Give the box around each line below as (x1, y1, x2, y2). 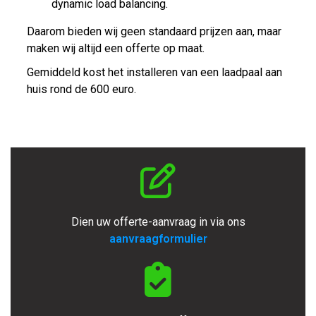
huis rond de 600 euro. (26, 82, 136, 96)
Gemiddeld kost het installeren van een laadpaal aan (26, 65, 282, 79)
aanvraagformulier (109, 232, 207, 246)
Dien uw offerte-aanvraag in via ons (71, 215, 245, 229)
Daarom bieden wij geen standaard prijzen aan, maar (26, 24, 281, 38)
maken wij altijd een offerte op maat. (26, 41, 205, 55)
